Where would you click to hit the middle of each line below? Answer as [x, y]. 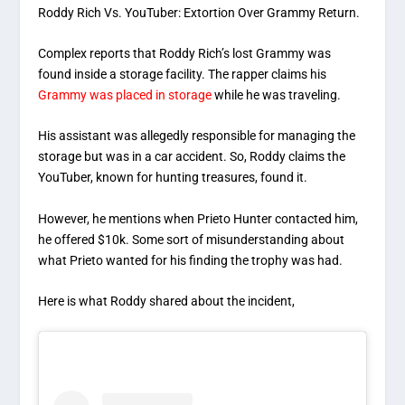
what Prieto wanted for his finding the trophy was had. [191, 260]
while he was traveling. [277, 94]
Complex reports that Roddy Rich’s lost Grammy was [185, 53]
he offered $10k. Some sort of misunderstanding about [192, 239]
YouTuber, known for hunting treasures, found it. [173, 178]
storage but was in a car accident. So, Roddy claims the [192, 157]
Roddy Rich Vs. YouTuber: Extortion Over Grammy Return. [199, 12]
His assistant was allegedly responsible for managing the [197, 136]
